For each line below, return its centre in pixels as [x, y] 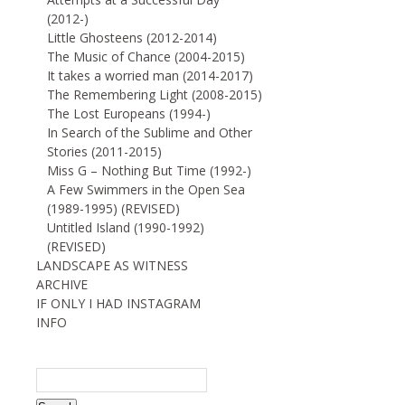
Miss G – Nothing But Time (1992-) [149, 170]
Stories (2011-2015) [104, 151]
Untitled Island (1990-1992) [126, 227]
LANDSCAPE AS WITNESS [112, 265]
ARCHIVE [62, 284]
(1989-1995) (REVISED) [113, 208]
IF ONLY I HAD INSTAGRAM [118, 303]
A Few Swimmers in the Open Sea [146, 189]
